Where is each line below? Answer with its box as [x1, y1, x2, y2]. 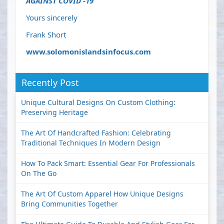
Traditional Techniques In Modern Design [21, 138, 160, 148]
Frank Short [26, 29, 66, 40]
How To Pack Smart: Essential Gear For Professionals [21, 158, 195, 168]
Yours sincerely [26, 12, 77, 23]
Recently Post [21, 76, 79, 89]
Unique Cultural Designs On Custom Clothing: [21, 97, 175, 107]
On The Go [21, 168, 56, 178]
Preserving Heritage [21, 107, 88, 117]
